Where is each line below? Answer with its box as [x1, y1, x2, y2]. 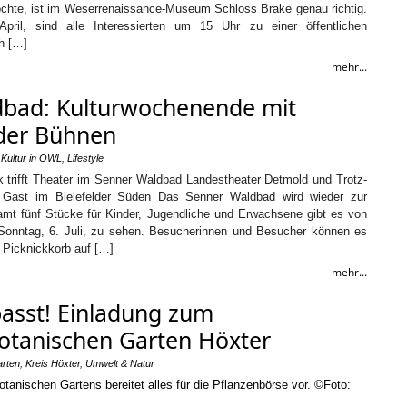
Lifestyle [67, 153, 104, 164]
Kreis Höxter [25, 358, 80, 369]
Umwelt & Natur [85, 358, 154, 369]
